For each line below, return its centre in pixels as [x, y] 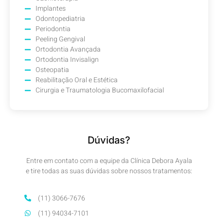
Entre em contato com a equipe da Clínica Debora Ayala [109, 161]
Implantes [50, 9]
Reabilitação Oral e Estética [76, 80]
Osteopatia [52, 70]
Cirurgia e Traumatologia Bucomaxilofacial [100, 91]
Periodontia [53, 29]
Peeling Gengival [60, 39]
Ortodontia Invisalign [67, 60]
